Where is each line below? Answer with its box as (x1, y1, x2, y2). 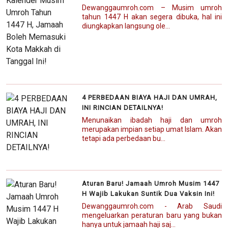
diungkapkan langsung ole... (82, 21, 170, 30)
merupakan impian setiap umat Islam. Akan (82, 125, 222, 133)
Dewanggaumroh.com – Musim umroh (82, 3, 222, 12)
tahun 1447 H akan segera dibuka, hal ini (82, 12, 222, 21)
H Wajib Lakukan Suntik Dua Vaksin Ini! (82, 189, 215, 197)
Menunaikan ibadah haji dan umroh (82, 116, 222, 124)
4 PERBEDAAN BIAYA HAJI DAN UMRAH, (82, 93, 218, 101)
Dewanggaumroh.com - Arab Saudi (82, 202, 222, 210)
